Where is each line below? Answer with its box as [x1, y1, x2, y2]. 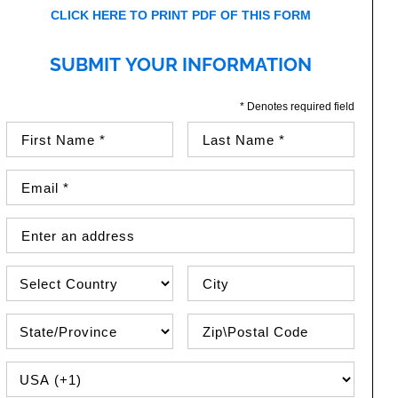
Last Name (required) [187, 123, 307, 137]
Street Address [5, 219, 91, 233]
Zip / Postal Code [187, 314, 291, 329]
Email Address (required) [5, 171, 148, 185]
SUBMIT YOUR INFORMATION [49, 53, 312, 76]
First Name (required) [5, 123, 127, 137]
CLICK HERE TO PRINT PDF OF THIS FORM [50, 8, 311, 22]
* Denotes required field [239, 100, 354, 113]
